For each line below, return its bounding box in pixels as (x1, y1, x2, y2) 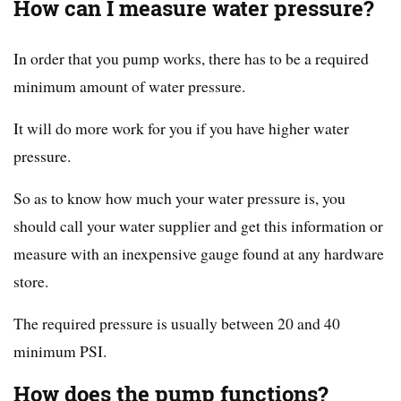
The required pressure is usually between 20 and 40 (13, 312, 340, 335)
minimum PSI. (13, 340, 107, 363)
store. (13, 270, 48, 293)
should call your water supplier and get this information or (13, 215, 383, 237)
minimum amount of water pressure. (13, 75, 245, 98)
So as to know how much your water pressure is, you (13, 187, 346, 209)
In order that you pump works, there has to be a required (13, 47, 369, 70)
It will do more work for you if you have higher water (13, 117, 349, 140)
